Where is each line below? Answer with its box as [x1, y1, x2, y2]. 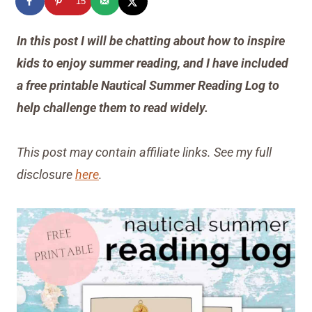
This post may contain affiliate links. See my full [17, 145, 272, 160]
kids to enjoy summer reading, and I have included [17, 56, 288, 71]
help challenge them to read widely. [17, 100, 208, 116]
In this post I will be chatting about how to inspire [17, 33, 285, 49]
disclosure [17, 167, 75, 182]
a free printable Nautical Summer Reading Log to [17, 78, 279, 93]
